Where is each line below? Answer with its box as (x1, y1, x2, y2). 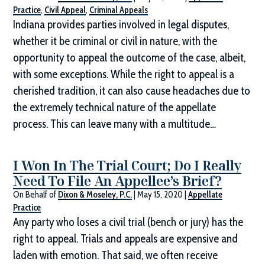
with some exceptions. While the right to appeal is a (13, 67, 235, 82)
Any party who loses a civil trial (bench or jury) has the (13, 215, 244, 230)
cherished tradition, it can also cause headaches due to (13, 84, 251, 98)
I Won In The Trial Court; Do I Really (13, 156, 242, 174)
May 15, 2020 (137, 189, 183, 201)
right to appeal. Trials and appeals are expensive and (13, 232, 238, 246)
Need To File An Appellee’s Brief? (13, 172, 222, 190)
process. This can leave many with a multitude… (13, 117, 216, 131)
